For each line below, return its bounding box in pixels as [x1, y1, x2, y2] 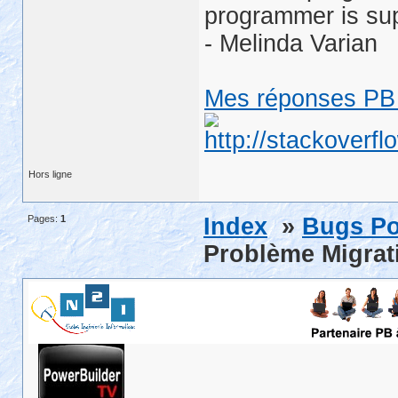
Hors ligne [28, 169, 72, 179]
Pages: [28, 213, 60, 224]
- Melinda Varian [204, 30, 378, 57]
